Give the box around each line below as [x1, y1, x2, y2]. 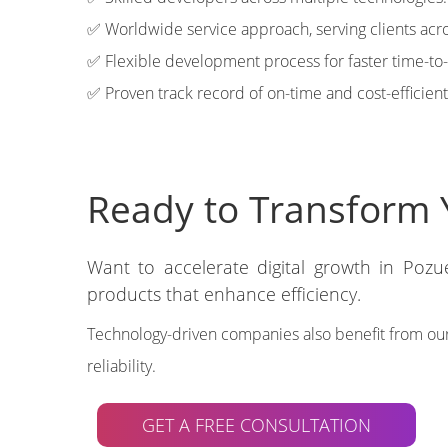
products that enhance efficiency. [87, 282, 361, 306]
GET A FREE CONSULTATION [142, 413, 371, 437]
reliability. [87, 355, 156, 377]
